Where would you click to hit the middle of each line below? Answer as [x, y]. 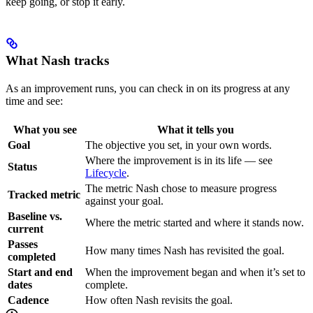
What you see [45, 129]
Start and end [40, 272]
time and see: [34, 101]
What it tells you [195, 129]
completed [32, 256]
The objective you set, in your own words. [179, 145]
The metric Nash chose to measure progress [181, 188]
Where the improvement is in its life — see [179, 160]
